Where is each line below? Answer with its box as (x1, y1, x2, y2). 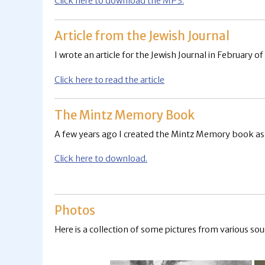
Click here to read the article (54, 74, 164, 85)
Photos (54, 203, 95, 219)
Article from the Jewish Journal (54, 28, 230, 44)
